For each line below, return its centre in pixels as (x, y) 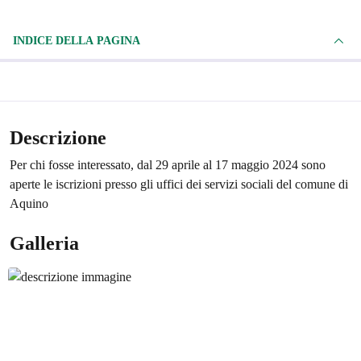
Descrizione (58, 137)
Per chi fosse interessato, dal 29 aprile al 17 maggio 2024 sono (168, 164)
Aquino (29, 203)
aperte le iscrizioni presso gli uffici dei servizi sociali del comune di (179, 184)
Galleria (44, 243)
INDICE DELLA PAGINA (98, 40)
